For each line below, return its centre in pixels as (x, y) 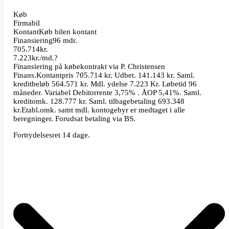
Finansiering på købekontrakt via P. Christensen (89, 66)
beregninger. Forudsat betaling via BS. (75, 118)
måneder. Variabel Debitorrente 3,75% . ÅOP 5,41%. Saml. (108, 92)
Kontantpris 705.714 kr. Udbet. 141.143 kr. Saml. (116, 75)
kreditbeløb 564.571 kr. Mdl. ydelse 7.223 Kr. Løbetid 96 (105, 84)
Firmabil (27, 23)
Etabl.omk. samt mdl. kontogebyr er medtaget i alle (104, 110)
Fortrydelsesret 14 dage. (52, 135)
